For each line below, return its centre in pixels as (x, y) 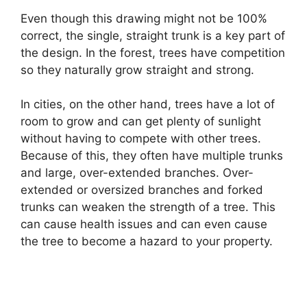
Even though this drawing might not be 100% (144, 18)
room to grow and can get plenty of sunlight (141, 122)
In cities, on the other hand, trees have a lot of (148, 105)
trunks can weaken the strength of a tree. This (148, 207)
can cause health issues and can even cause (144, 224)
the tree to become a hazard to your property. (147, 242)
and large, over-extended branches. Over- (137, 173)
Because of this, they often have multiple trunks (152, 156)
